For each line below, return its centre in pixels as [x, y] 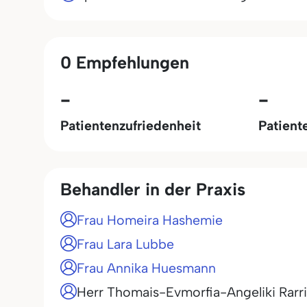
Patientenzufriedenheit [131, 125]
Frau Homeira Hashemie [150, 220]
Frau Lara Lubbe [125, 244]
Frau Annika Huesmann [146, 268]
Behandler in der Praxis [153, 189]
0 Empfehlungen [125, 62]
